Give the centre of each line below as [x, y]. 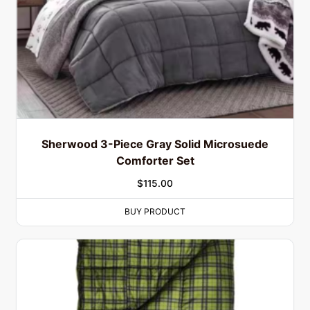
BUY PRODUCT [155, 212]
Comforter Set [155, 161]
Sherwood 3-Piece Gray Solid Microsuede [155, 144]
